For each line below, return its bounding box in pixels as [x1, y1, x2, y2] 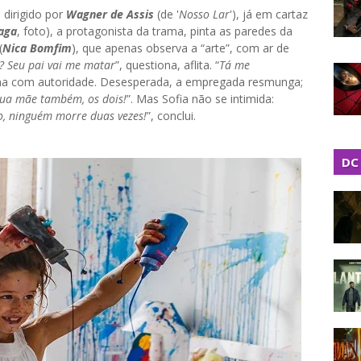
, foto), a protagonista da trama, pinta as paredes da [17, 23, 293, 39]
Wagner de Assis [66, 6, 154, 22]
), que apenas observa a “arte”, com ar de [72, 40, 289, 56]
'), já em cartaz [230, 6, 308, 22]
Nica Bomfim [2, 40, 72, 56]
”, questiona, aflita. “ [115, 57, 219, 73]
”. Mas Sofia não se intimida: [127, 91, 274, 106]
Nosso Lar [179, 6, 230, 22]
